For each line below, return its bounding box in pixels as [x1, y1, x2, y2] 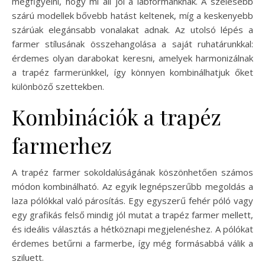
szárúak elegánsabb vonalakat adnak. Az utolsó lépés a [12, 23, 253, 35]
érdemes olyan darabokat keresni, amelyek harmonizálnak [12, 51, 253, 64]
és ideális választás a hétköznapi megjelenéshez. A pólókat [12, 222, 253, 235]
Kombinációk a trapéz [12, 102, 221, 131]
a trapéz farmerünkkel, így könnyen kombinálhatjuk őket [12, 66, 253, 78]
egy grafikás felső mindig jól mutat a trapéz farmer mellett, [12, 208, 253, 221]
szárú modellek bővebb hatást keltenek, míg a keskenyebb [12, 9, 253, 21]
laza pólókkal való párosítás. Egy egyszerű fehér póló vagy [12, 194, 253, 206]
